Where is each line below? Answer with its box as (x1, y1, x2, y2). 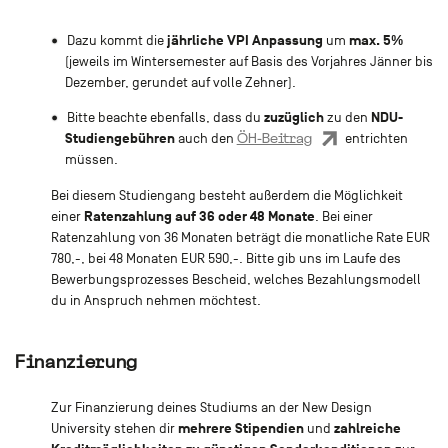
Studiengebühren (64, 129, 175, 147)
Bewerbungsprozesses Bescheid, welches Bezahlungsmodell (50, 271, 421, 287)
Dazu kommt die (67, 32, 165, 48)
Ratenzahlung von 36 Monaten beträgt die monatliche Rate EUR (50, 229, 430, 245)
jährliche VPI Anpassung (164, 31, 324, 49)
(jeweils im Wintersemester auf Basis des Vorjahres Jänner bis (64, 53, 433, 69)
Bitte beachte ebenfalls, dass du (67, 109, 265, 125)
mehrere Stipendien (177, 420, 304, 438)
